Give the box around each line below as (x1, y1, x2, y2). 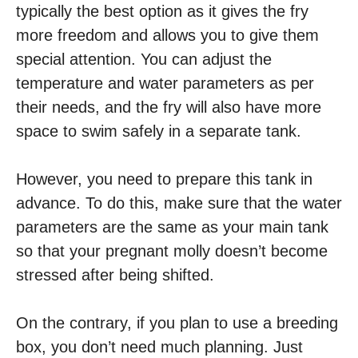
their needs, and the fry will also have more (16, 98, 321, 117)
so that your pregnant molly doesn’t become (16, 242, 328, 261)
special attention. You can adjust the (16, 50, 272, 69)
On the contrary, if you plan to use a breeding (16, 314, 338, 332)
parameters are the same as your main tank (16, 218, 328, 237)
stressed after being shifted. (16, 266, 214, 284)
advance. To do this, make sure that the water (16, 194, 342, 213)
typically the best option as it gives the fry (16, 2, 308, 21)
